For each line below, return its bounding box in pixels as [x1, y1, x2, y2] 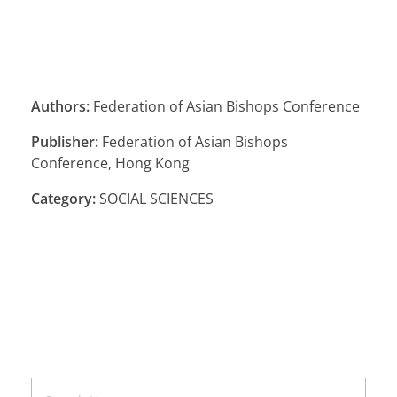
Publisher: [31, 131, 98, 152]
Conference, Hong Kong [31, 152, 190, 173]
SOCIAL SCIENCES [96, 188, 214, 208]
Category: [31, 188, 96, 208]
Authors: [31, 96, 90, 116]
